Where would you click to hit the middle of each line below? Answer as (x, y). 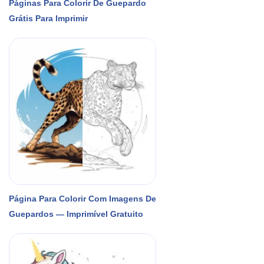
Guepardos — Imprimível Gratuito (76, 214)
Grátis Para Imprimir (48, 18)
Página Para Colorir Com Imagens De (82, 198)
